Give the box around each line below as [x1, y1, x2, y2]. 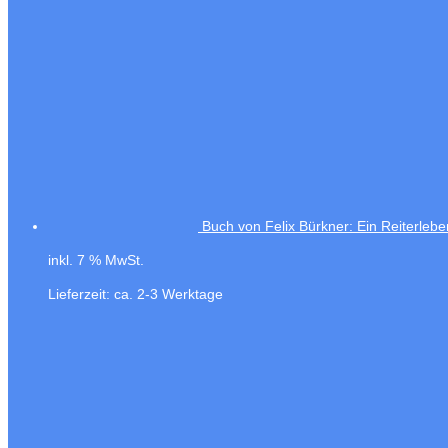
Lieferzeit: [48, 286, 114, 303]
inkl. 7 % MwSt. [48, 252, 144, 269]
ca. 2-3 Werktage [114, 286, 223, 303]
